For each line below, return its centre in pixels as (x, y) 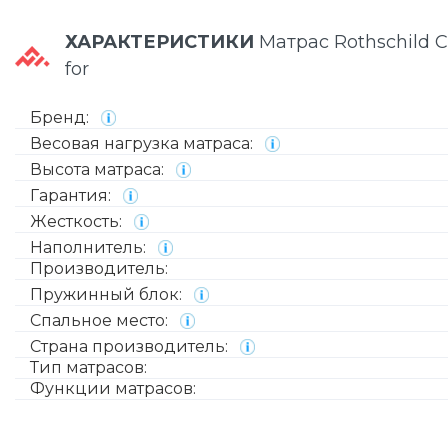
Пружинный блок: (108, 294)
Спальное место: (101, 320)
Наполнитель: (90, 247)
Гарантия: (72, 195)
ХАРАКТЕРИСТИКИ (162, 42)
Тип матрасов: (88, 367)
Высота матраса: (99, 169)
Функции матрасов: (113, 388)
